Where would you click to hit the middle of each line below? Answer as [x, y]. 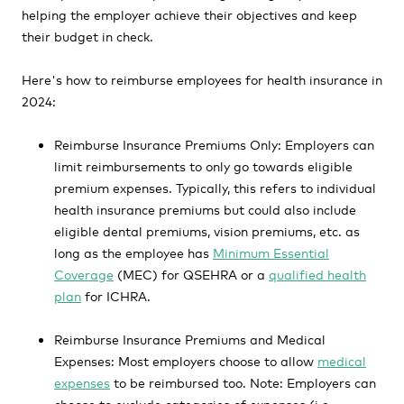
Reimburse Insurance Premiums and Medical [190, 339]
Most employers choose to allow [216, 360]
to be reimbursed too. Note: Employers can [243, 382]
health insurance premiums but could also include [205, 209]
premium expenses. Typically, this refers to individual [215, 187]
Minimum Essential [271, 252]
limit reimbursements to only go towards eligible [203, 165]
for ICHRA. [116, 295]
